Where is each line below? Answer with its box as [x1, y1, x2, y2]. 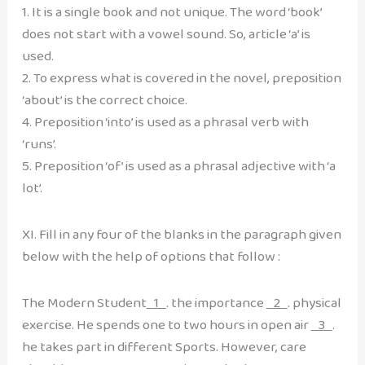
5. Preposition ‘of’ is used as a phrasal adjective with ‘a [21, 154, 336, 177]
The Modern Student [21, 292, 147, 314]
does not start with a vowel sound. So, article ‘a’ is [21, 22, 310, 45]
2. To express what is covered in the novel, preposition [21, 66, 341, 89]
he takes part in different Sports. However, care [21, 336, 306, 358]
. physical [287, 292, 341, 314]
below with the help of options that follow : [21, 244, 280, 267]
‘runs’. [21, 132, 56, 155]
